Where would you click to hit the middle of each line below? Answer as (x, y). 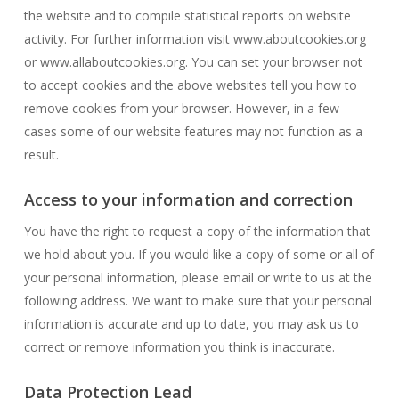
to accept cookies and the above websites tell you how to (190, 85)
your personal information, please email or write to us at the (198, 277)
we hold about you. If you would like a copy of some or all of (199, 254)
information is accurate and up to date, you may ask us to (191, 324)
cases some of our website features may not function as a (193, 131)
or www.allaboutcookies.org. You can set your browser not (193, 62)
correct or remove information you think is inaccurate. (179, 347)
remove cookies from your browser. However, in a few (181, 108)
